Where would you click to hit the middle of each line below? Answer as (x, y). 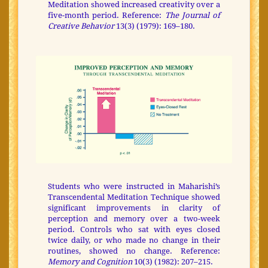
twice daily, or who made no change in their (134, 240)
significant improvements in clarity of (134, 208)
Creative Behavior (82, 26)
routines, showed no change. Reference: (134, 251)
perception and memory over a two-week (134, 218)
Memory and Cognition (90, 261)
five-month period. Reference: (106, 15)
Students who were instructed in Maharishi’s (134, 186)
